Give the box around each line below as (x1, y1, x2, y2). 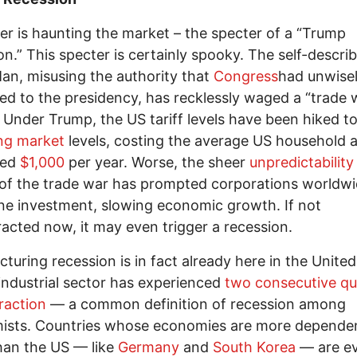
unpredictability (249, 153, 354, 171)
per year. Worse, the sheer (65, 153, 249, 171)
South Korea (213, 338, 296, 355)
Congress (214, 67, 278, 84)
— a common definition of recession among (46, 295, 346, 312)
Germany (118, 338, 179, 355)
